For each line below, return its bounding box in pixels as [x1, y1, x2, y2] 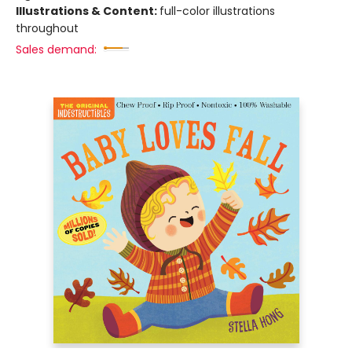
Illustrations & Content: [16, 3, 159, 19]
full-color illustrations [159, 3, 275, 19]
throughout [16, 20, 79, 36]
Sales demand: [16, 42, 97, 57]
